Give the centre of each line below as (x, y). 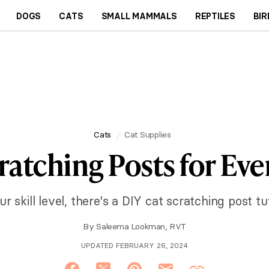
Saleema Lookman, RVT (141, 226)
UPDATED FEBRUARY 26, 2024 (134, 245)
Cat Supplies (147, 134)
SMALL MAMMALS (139, 16)
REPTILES (215, 16)
